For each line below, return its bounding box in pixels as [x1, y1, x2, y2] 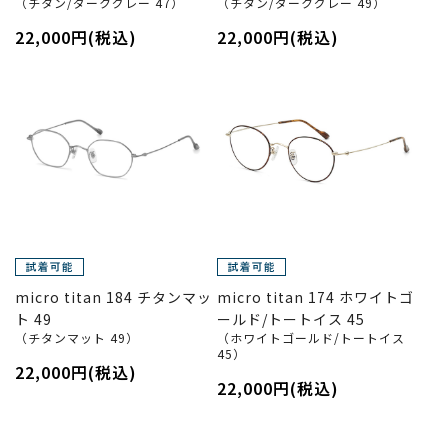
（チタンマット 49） [15, 329, 139, 346]
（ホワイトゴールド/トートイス [216, 329, 405, 346]
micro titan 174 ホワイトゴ [216, 287, 414, 307]
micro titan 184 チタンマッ [15, 287, 212, 307]
